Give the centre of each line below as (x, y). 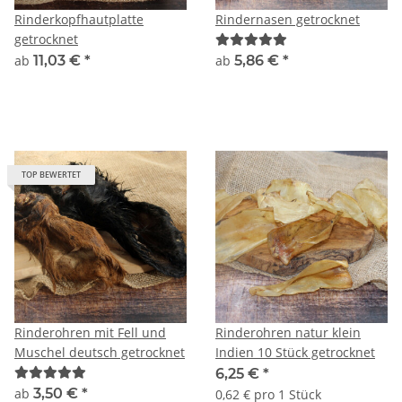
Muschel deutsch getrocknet (100, 353)
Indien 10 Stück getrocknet (295, 353)
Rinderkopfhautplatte (79, 20)
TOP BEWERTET (51, 175)
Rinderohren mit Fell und (90, 333)
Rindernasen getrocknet (288, 20)
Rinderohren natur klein (288, 333)
